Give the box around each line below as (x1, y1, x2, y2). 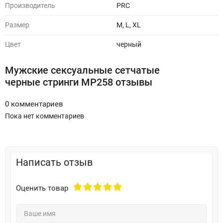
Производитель (5, 1, 55, 10)
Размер (5, 21, 29, 29)
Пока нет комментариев (5, 112, 84, 120)
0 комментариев (5, 100, 63, 109)
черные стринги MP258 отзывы (5, 76, 152, 88)
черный (116, 40, 141, 49)
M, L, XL (116, 21, 141, 29)
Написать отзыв (16, 156, 93, 168)
